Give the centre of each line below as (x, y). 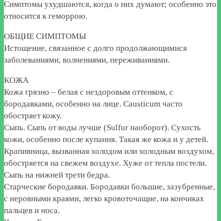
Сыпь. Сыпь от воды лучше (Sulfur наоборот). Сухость (102, 127)
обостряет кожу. (33, 115)
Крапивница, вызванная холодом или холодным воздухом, (109, 151)
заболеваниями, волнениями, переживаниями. (87, 60)
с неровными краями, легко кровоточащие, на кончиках (104, 198)
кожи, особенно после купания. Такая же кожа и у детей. (106, 139)
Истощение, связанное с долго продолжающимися (95, 48)
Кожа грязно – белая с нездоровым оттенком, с (89, 92)
